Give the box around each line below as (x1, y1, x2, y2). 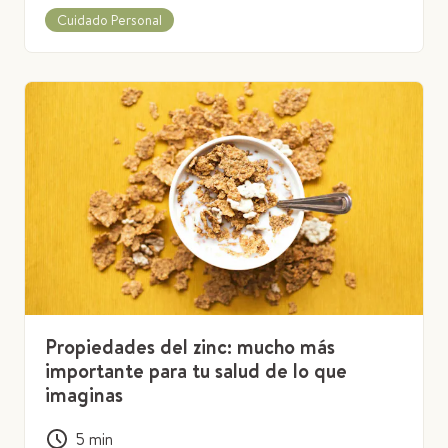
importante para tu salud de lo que (45, 357, 347, 385)
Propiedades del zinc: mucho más (45, 333, 335, 361)
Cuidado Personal (57, 9, 162, 30)
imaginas (45, 381, 123, 409)
